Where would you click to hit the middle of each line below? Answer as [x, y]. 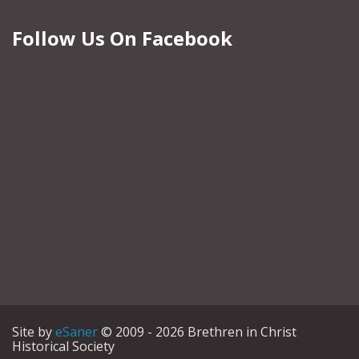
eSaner [77, 332]
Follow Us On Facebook [122, 38]
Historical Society [63, 347]
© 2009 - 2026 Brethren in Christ [199, 332]
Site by [34, 332]
